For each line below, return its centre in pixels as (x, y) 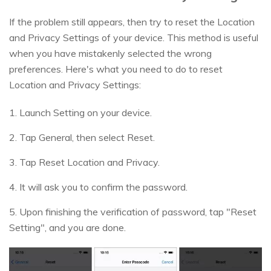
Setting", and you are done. (67, 227)
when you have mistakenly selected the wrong (110, 53)
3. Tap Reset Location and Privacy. (84, 162)
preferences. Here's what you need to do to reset (116, 69)
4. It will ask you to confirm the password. (98, 187)
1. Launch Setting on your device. (82, 112)
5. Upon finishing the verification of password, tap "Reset (133, 211)
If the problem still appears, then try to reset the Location (132, 21)
